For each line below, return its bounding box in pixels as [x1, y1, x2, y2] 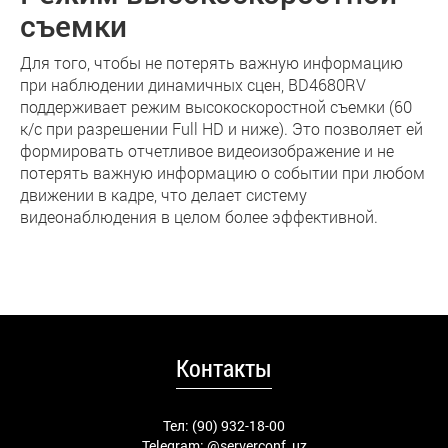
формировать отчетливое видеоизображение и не [20, 140, 394, 161]
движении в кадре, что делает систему [20, 184, 307, 205]
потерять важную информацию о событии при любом [20, 162, 425, 183]
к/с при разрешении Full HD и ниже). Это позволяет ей [20, 118, 423, 139]
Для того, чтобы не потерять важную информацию [20, 52, 403, 73]
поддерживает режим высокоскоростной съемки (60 [20, 96, 412, 117]
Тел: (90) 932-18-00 [163, 416, 285, 435]
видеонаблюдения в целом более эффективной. [20, 206, 378, 227]
